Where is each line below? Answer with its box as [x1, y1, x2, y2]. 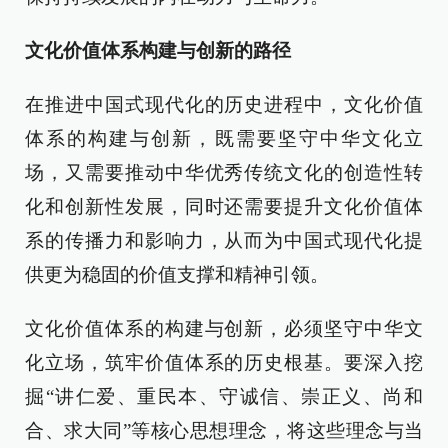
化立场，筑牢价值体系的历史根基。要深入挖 [25, 352, 423, 373]
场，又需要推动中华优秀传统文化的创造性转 [25, 162, 423, 183]
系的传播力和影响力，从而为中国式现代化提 [25, 230, 423, 251]
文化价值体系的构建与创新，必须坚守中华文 [25, 318, 423, 339]
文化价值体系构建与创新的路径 [25, 40, 291, 61]
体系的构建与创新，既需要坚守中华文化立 [25, 128, 423, 149]
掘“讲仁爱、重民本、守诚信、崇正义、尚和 [25, 386, 423, 407]
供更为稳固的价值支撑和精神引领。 [25, 264, 329, 285]
